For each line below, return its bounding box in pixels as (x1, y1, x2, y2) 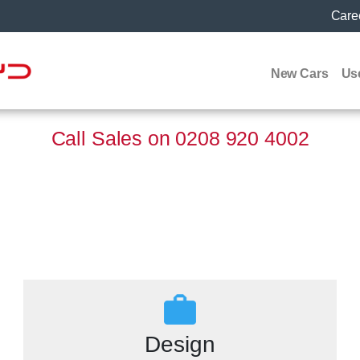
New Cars (270, 67, 329, 80)
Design (145, 331, 215, 357)
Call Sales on (51, 126, 176, 149)
